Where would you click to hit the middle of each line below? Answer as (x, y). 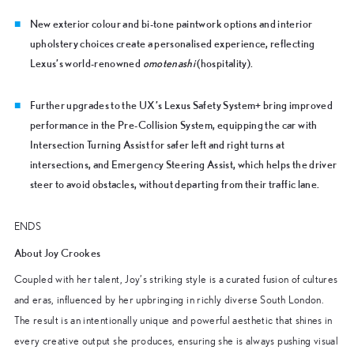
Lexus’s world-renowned (86, 63)
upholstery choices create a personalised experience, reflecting (172, 43)
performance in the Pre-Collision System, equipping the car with (173, 124)
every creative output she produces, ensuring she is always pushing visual (176, 341)
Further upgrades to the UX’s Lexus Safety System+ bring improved (181, 105)
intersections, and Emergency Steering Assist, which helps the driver (183, 164)
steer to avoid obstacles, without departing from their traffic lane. (175, 184)
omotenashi (169, 63)
